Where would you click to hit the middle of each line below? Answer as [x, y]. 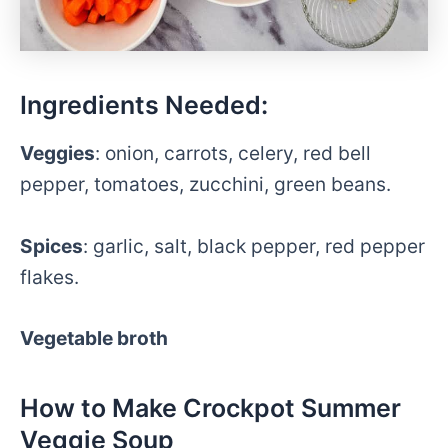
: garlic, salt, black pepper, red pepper [254, 245]
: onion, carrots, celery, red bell [233, 153]
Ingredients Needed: [144, 104]
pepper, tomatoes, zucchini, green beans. [205, 184]
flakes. [49, 276]
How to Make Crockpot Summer [210, 407]
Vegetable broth [94, 338]
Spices [51, 245]
